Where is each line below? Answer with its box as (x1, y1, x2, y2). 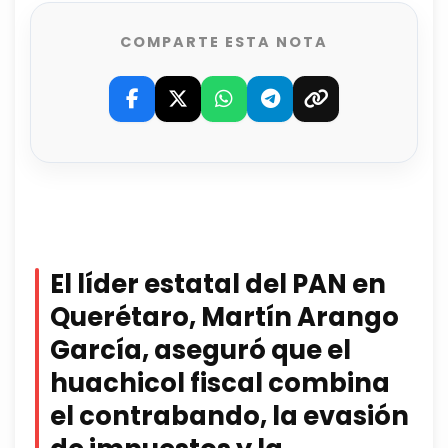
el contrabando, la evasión (50, 398, 409, 435)
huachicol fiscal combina (50, 365, 390, 402)
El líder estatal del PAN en (50, 266, 386, 303)
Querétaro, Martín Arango (50, 299, 399, 336)
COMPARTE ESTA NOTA (120, 32, 328, 53)
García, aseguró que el (50, 332, 351, 369)
